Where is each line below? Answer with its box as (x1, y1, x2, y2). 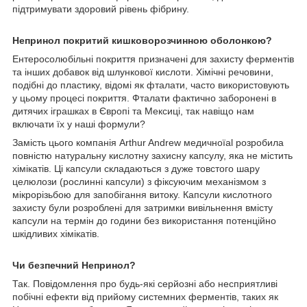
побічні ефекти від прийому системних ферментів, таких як (12, 291, 278, 302)
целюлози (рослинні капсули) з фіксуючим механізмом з (12, 175, 266, 187)
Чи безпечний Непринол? (12, 259, 136, 271)
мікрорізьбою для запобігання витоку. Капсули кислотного (12, 188, 272, 200)
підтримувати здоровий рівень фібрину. (12, 3, 189, 14)
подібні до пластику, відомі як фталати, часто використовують (12, 79, 289, 90)
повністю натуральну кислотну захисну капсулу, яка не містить (12, 149, 293, 161)
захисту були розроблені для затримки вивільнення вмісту (12, 201, 273, 213)
